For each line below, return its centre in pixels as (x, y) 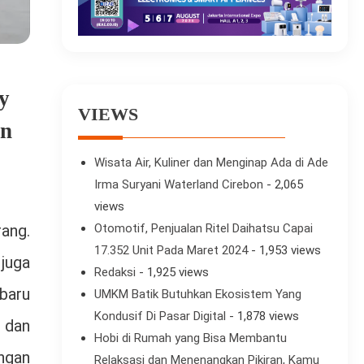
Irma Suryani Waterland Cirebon (178, 185)
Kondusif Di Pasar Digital (160, 316)
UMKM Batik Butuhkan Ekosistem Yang (197, 295)
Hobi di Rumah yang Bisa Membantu (190, 338)
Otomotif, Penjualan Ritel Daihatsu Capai (203, 229)
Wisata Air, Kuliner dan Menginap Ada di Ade (211, 163)
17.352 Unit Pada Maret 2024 (171, 251)
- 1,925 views (172, 273)
